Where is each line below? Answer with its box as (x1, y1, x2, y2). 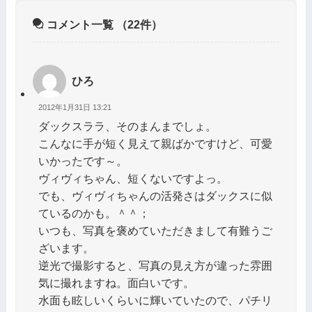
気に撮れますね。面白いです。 (38, 276, 194, 289)
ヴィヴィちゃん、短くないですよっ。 (38, 171, 228, 185)
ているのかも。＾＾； (38, 206, 150, 219)
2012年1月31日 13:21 (38, 103, 111, 112)
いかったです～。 (38, 154, 127, 167)
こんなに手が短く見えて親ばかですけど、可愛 (38, 136, 272, 150)
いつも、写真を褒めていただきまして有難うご (38, 224, 272, 237)
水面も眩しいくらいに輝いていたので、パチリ (38, 293, 272, 306)
